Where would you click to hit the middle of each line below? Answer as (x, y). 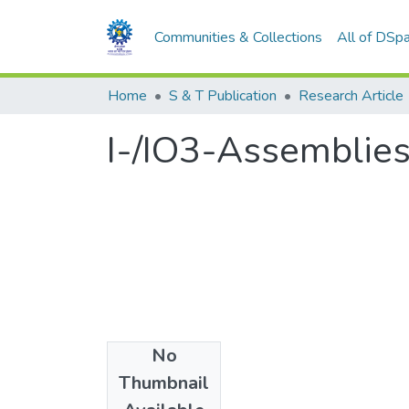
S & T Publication (223, 96)
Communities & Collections (239, 37)
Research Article (351, 96)
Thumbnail (164, 383)
